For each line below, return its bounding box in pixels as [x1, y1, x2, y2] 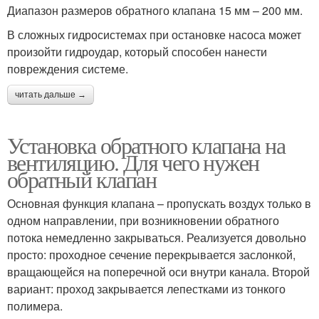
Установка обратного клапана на [7, 130, 285, 161]
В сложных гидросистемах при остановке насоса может [7, 26, 301, 43]
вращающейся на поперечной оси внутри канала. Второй [7, 263, 310, 281]
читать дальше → [15, 90, 86, 100]
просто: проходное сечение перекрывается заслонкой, [7, 246, 296, 263]
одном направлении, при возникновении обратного [7, 212, 279, 229]
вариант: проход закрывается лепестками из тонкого [7, 281, 286, 298]
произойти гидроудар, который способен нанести [7, 43, 267, 61]
